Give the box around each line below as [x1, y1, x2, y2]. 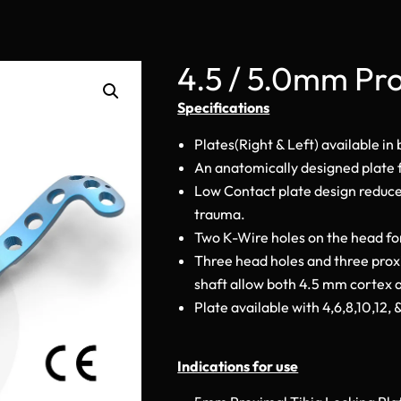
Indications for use [177, 356, 299, 375]
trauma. [194, 204, 246, 223]
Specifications [177, 98, 270, 117]
